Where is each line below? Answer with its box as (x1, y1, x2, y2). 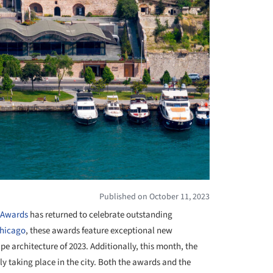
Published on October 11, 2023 (99, 190, 210, 203)
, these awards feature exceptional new (26, 224, 172, 237)
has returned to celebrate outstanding (28, 208, 172, 221)
